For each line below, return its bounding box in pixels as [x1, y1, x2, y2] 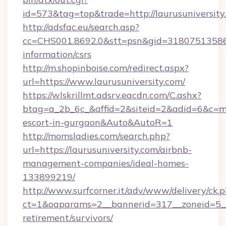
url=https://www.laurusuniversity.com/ [23, 76, 185, 87]
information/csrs [23, 48, 91, 60]
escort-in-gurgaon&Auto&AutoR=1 [23, 117, 173, 128]
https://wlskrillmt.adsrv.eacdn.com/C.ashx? [23, 89, 201, 101]
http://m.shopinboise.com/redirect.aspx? [23, 62, 189, 74]
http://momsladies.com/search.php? [23, 130, 170, 142]
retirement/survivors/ [23, 212, 113, 223]
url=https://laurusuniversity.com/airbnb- [23, 144, 192, 155]
